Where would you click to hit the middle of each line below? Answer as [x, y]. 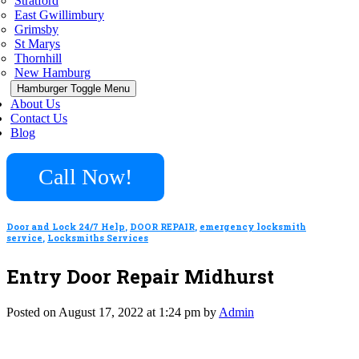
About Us [35, 104]
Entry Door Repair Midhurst [140, 276]
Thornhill [38, 58]
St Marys [37, 44]
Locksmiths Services [98, 238]
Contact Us [39, 118]
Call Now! [85, 177]
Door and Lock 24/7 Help [66, 226]
